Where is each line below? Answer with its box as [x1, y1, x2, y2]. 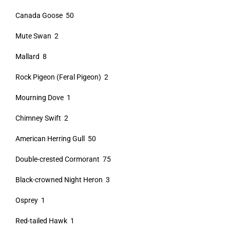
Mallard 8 [15, 52, 47, 61]
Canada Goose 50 [15, 11, 74, 20]
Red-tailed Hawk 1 [15, 217, 74, 225]
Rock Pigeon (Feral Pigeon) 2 [15, 73, 108, 81]
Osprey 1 [15, 196, 45, 204]
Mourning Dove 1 [15, 93, 71, 102]
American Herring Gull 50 [15, 135, 96, 143]
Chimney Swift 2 [15, 114, 68, 122]
